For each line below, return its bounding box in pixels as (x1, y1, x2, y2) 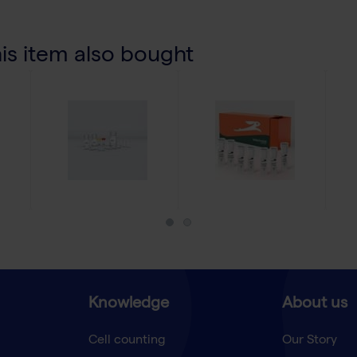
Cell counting (88, 335, 166, 348)
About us (281, 296, 347, 313)
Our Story (281, 335, 337, 348)
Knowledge (88, 296, 169, 313)
